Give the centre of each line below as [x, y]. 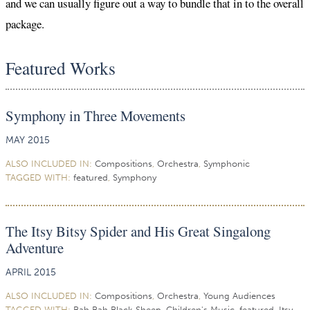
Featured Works [61, 68]
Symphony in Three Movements [95, 115]
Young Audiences [239, 295]
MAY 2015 [28, 139]
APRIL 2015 [31, 272]
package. [25, 24]
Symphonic [227, 163]
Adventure [35, 247]
